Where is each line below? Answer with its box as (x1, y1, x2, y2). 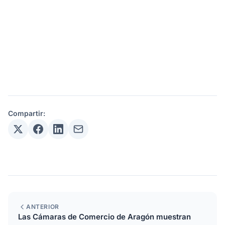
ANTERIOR (26, 203, 59, 211)
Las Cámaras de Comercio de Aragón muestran (18, 212, 191, 222)
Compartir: (8, 109, 45, 118)
